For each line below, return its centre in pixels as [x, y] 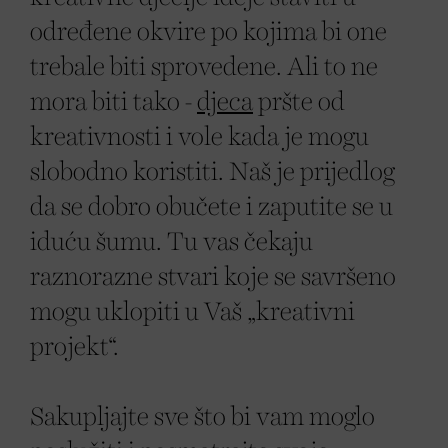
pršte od [299, 102]
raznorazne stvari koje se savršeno [213, 277]
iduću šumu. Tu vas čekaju [171, 242]
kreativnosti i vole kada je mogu [199, 137]
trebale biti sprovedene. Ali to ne [204, 67]
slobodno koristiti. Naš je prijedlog [212, 172]
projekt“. [74, 347]
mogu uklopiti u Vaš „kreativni [192, 312]
